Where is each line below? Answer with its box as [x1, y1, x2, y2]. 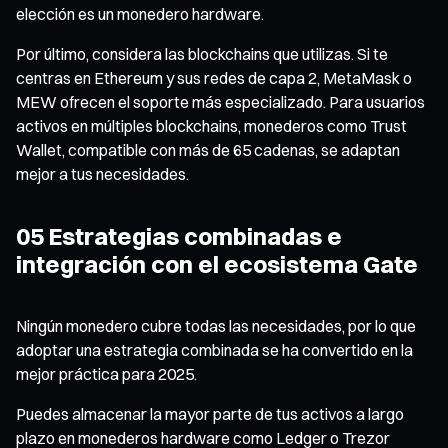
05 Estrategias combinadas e [16, 220, 342, 251]
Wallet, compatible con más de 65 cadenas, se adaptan [16, 139, 400, 160]
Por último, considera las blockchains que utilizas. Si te [16, 43, 388, 64]
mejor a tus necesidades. [16, 163, 189, 184]
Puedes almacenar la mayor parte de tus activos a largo [16, 403, 404, 424]
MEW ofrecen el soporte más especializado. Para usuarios [16, 91, 425, 112]
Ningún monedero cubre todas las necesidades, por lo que [16, 315, 416, 336]
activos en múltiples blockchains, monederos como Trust [16, 115, 407, 136]
